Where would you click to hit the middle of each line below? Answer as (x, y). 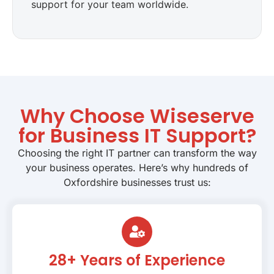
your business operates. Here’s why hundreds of (137, 167)
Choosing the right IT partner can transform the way (137, 153)
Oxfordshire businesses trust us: (137, 182)
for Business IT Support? (137, 135)
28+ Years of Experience (137, 260)
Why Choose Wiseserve (137, 116)
